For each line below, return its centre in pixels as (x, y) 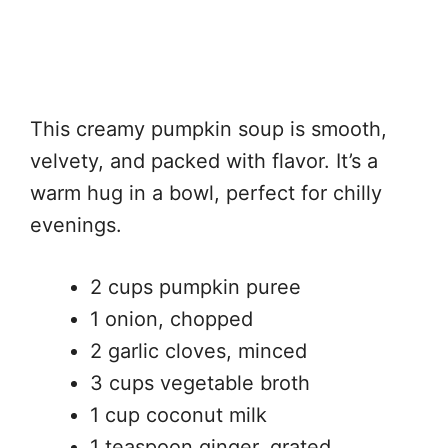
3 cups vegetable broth (200, 382)
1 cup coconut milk (178, 414)
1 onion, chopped (171, 318)
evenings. (76, 224)
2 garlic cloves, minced (198, 350)
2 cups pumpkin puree (195, 286)
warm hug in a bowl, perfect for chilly (206, 192)
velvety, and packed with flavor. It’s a (204, 160)
